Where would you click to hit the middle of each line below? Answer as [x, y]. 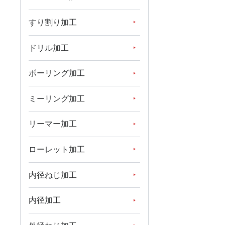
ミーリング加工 [57, 98]
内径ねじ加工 [53, 175]
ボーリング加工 [57, 73]
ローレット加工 [57, 149]
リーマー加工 [53, 124]
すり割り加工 [53, 22]
